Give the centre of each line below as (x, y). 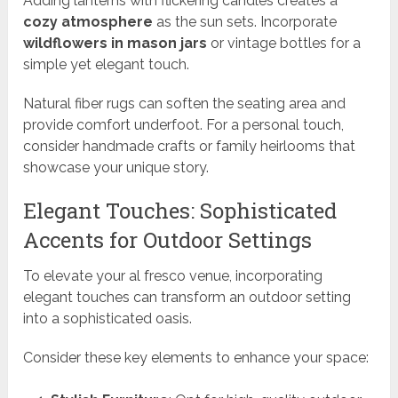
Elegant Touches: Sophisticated (180, 211)
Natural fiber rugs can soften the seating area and (185, 104)
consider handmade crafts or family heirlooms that (190, 147)
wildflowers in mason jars (115, 44)
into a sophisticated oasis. (108, 319)
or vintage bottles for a (284, 44)
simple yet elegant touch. (107, 65)
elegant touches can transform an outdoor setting (187, 298)
